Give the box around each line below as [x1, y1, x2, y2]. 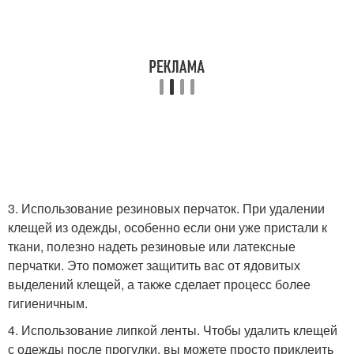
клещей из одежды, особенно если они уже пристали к [8, 218, 327, 236]
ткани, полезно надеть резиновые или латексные [8, 237, 296, 255]
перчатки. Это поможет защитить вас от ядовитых [8, 256, 300, 274]
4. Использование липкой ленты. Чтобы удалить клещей [8, 321, 337, 339]
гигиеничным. [8, 294, 88, 312]
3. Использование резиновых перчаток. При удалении [8, 199, 325, 217]
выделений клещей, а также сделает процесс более [8, 275, 311, 293]
